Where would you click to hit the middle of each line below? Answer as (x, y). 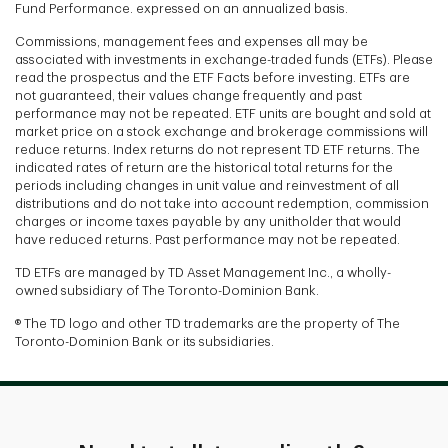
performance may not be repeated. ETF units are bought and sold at (223, 113)
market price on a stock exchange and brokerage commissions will (221, 131)
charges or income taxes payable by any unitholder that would (208, 221)
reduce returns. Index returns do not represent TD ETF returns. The (217, 149)
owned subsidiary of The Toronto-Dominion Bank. (167, 290)
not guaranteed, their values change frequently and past (188, 95)
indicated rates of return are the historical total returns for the (204, 167)
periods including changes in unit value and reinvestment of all (207, 185)
